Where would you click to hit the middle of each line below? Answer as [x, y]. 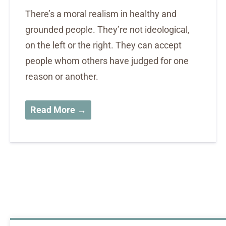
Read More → [58, 110]
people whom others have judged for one [107, 61]
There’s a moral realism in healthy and [101, 14]
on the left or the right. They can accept [103, 45]
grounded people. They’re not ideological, [107, 30]
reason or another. [62, 77]
